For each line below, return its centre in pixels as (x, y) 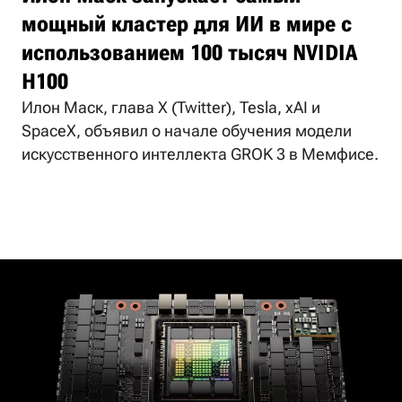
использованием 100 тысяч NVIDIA (189, 53)
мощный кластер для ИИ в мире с (187, 25)
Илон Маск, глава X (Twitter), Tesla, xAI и (171, 108)
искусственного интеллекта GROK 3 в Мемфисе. (200, 154)
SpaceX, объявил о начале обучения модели (187, 131)
